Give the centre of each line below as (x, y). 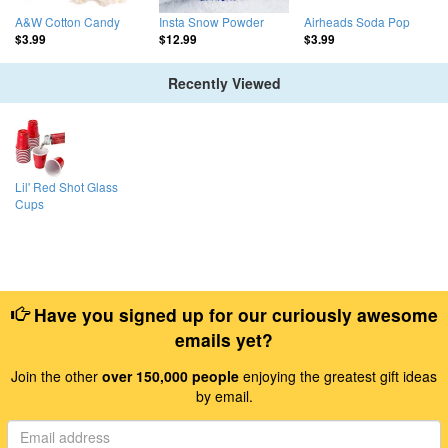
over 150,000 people (170, 375)
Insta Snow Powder (212, 22)
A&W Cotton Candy (67, 22)
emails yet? (224, 339)
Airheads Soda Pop (356, 22)
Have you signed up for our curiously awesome (233, 314)
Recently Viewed (224, 83)
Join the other (56, 375)
